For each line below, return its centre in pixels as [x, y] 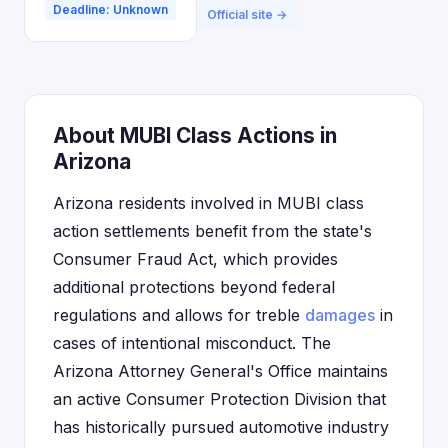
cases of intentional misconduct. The [192, 343]
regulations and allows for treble [179, 315]
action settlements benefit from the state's [212, 231]
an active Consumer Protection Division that [219, 399]
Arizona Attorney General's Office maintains [220, 371]
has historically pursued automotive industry [221, 427]
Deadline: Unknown [110, 9]
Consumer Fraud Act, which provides [195, 259]
